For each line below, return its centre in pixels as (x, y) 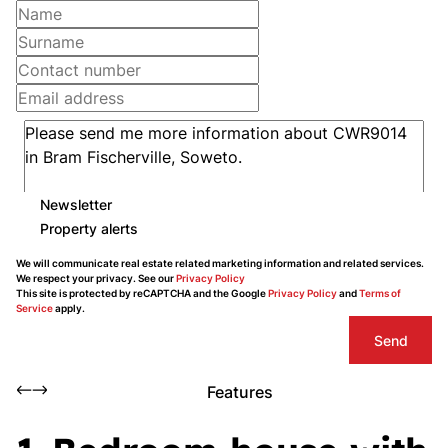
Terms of (380, 293)
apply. (69, 308)
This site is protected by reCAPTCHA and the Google (142, 293)
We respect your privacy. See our (96, 278)
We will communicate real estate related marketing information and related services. (220, 263)
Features (240, 392)
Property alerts (89, 228)
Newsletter (76, 204)
